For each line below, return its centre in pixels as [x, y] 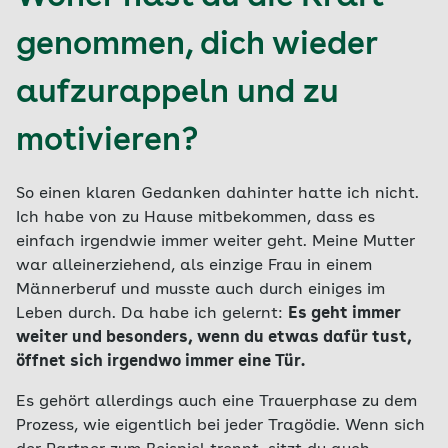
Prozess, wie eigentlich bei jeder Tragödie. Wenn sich [220, 426]
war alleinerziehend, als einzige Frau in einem [194, 266]
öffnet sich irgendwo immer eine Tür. [160, 362]
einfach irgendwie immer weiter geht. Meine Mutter [215, 242]
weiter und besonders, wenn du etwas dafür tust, [214, 338]
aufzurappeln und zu [177, 94]
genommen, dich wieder [196, 46]
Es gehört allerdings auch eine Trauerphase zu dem [216, 402]
